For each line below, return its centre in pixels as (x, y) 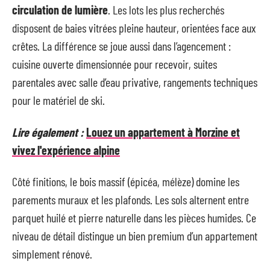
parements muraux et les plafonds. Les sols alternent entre (130, 199)
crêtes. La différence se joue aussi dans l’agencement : (121, 46)
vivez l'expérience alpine (66, 150)
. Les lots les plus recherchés (166, 10)
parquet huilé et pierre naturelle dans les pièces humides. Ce (134, 218)
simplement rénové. (52, 254)
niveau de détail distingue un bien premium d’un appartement (135, 236)
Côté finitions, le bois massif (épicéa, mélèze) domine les (126, 181)
